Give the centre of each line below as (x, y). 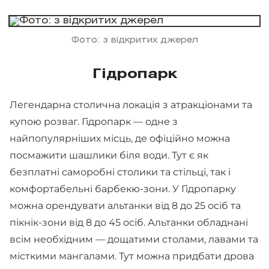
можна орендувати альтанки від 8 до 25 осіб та (125, 205)
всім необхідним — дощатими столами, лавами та (134, 239)
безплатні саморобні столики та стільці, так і (120, 172)
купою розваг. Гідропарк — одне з (94, 121)
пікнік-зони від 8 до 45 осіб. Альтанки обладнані (129, 222)
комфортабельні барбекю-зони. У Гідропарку (123, 189)
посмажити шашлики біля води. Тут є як (109, 155)
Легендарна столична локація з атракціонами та (131, 104)
